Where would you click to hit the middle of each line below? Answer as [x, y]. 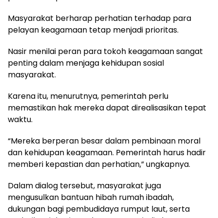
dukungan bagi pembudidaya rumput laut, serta [99, 209]
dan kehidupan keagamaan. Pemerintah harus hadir [107, 153]
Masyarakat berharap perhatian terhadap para [100, 18]
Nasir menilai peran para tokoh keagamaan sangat [105, 51]
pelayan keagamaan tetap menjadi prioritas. [93, 30]
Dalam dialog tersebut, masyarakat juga [84, 186]
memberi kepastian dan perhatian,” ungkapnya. [99, 164]
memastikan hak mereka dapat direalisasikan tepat [107, 108]
